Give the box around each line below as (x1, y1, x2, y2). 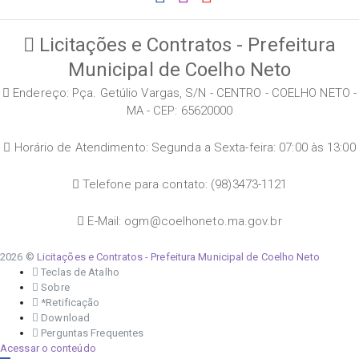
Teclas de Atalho (38, 265, 119, 278)
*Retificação (38, 296, 100, 309)
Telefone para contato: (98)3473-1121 (79, 176, 288, 192)
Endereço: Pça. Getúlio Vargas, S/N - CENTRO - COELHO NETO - (10, 85, 357, 100)
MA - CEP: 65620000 (126, 103, 233, 118)
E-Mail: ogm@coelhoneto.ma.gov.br (84, 213, 282, 228)
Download (38, 311, 91, 324)
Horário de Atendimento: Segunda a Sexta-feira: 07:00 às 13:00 (10, 139, 356, 155)
